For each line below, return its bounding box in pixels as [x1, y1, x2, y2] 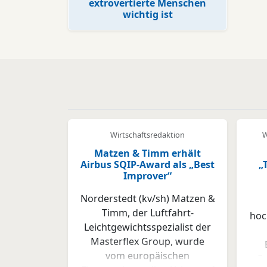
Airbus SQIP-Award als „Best [80, 158, 215, 171]
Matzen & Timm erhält [94, 147, 201, 160]
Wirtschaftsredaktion [110, 129, 185, 140]
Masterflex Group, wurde [91, 235, 204, 248]
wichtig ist [122, 8, 173, 21]
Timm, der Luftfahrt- [101, 206, 194, 219]
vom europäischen [105, 249, 190, 262]
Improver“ [123, 169, 172, 182]
